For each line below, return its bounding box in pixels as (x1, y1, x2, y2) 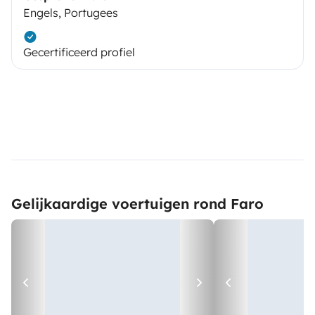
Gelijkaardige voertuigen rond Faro (11, 195, 264, 212)
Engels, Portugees (23, 6, 118, 20)
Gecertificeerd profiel (23, 45, 135, 59)
